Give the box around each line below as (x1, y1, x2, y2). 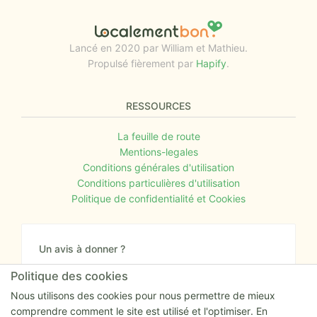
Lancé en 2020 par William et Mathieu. (69, 41, 248, 54)
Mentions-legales (119, 145, 198, 158)
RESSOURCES (126, 99, 191, 112)
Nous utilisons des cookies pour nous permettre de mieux (11, 289, 275, 301)
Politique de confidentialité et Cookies (71, 192, 246, 204)
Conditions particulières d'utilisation (77, 176, 240, 189)
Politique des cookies (11, 269, 128, 283)
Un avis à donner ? (39, 242, 125, 255)
